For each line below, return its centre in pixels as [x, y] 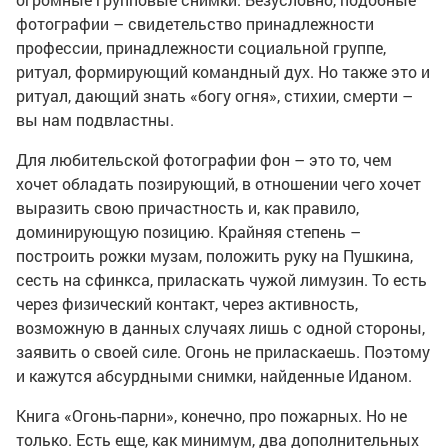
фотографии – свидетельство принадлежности [195, 23]
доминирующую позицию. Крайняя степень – [188, 231]
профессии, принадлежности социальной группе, [201, 47]
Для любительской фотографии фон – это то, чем [204, 159]
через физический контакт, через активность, [187, 303]
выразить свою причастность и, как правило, [187, 207]
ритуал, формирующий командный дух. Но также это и [223, 71]
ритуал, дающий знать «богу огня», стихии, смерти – [214, 95]
